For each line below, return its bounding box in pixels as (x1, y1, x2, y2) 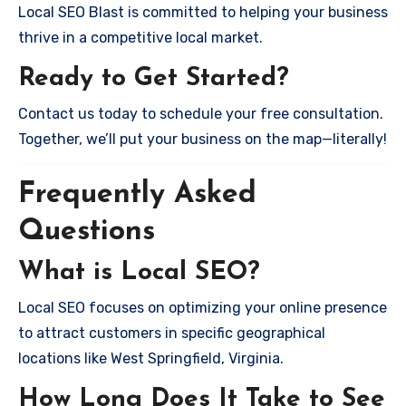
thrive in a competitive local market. (18, 29, 263, 46)
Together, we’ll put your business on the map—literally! (18, 130, 387, 148)
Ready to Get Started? (18, 66, 289, 92)
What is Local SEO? (18, 260, 260, 285)
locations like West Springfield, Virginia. (18, 349, 284, 367)
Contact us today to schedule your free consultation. (18, 104, 383, 122)
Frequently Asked (18, 179, 256, 209)
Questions (18, 217, 155, 246)
